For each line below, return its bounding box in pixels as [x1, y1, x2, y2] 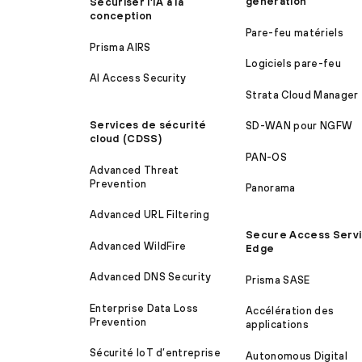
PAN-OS [246, 150, 288, 163]
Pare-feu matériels [246, 26, 343, 39]
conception [90, 10, 153, 23]
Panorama [246, 181, 296, 194]
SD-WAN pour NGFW [246, 120, 353, 133]
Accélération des [246, 305, 335, 318]
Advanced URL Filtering [90, 208, 210, 221]
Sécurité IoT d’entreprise [90, 347, 221, 360]
